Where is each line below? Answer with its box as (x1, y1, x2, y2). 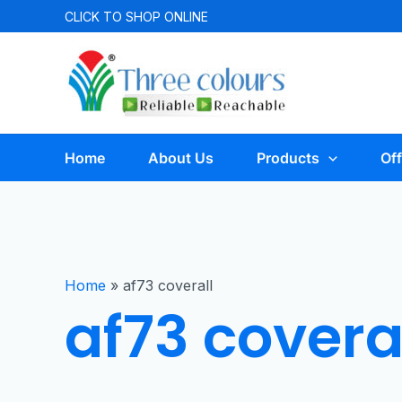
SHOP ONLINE (126, 8, 208, 24)
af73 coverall (123, 276, 213, 294)
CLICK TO (65, 8, 126, 24)
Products (257, 149, 319, 167)
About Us (148, 149, 214, 167)
